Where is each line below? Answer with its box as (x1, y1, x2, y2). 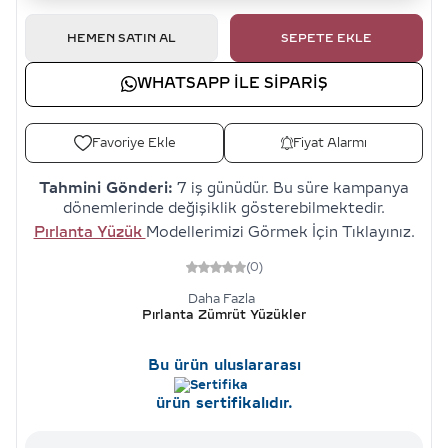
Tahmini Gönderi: (39, 179, 173, 197)
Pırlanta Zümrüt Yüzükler (142, 307, 306, 322)
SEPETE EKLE (281, 31, 372, 45)
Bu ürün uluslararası (147, 356, 301, 374)
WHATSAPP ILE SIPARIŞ (136, 75, 328, 93)
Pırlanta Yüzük (33, 223, 146, 241)
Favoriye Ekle (91, 135, 176, 150)
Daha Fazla (188, 291, 255, 306)
